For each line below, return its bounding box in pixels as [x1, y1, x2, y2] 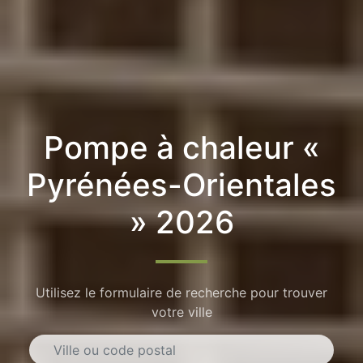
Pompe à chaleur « [43, 128, 320, 168]
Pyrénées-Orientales [27, 165, 336, 205]
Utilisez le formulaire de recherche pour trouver [36, 284, 327, 301]
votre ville [151, 303, 212, 320]
